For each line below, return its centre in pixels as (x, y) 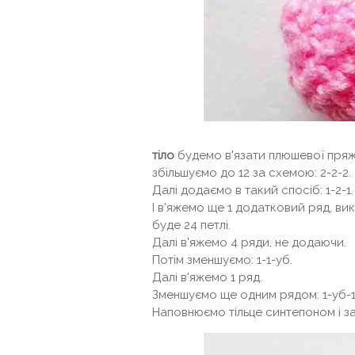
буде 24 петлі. (191, 225)
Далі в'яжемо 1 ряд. (207, 277)
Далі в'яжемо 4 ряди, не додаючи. (249, 242)
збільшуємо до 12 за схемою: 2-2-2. (252, 173)
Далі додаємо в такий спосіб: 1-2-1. (253, 190)
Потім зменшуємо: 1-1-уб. (222, 260)
